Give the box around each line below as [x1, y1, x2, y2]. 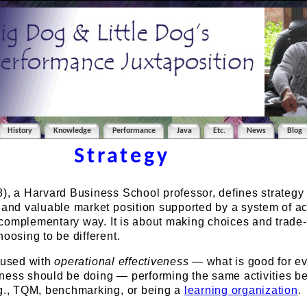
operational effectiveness [54, 256, 189, 268]
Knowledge [53, 127, 92, 136]
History [8, 127, 33, 136]
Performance [112, 127, 156, 136]
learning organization [184, 284, 298, 297]
